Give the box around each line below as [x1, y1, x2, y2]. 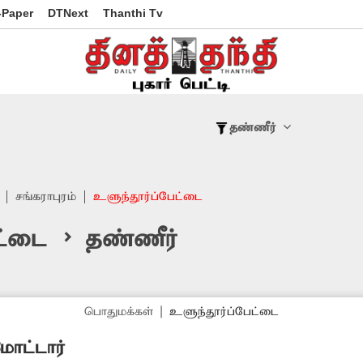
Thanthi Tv [103, 6, 163, 19]
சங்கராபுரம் [15, 190, 76, 205]
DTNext [48, 6, 88, 19]
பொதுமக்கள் [83, 305, 153, 320]
